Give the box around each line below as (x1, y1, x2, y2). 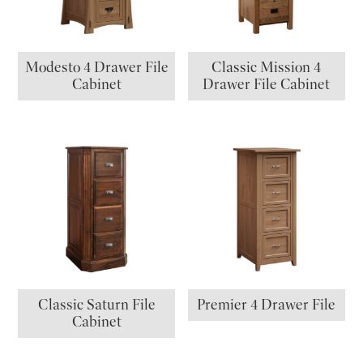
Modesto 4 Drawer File (24, 58, 169, 77)
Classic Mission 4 (211, 58, 322, 77)
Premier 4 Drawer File (197, 296, 336, 314)
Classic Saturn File (37, 296, 156, 314)
